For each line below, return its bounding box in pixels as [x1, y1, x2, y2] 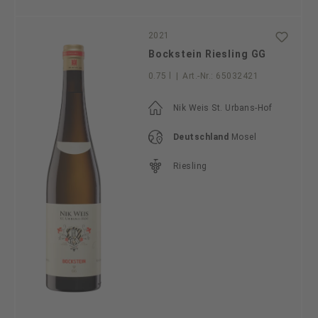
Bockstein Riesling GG [148, 48, 267, 60]
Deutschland [172, 132, 229, 143]
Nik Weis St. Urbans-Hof [172, 103, 273, 114]
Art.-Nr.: [182, 71, 214, 82]
